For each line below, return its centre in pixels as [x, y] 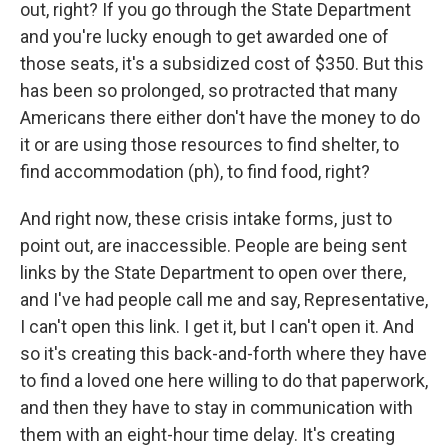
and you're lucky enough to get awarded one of [204, 37]
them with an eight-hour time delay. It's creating [207, 435]
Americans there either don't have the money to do [220, 118]
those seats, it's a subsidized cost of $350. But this [222, 64]
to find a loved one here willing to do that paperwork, [224, 381]
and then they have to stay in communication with [216, 408]
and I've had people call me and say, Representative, [224, 300]
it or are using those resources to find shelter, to [209, 145]
